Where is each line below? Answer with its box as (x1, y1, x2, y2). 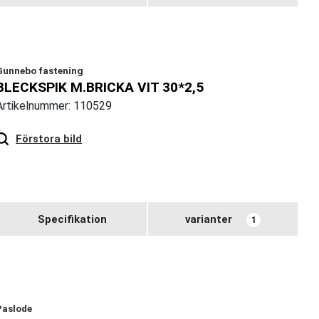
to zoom (97, 118, 137, 135)
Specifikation (37, 212, 107, 226)
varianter (185, 212, 232, 226)
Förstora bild (16, 132, 82, 146)
